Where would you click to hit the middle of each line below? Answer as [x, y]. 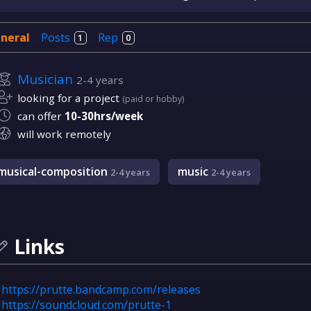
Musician [45, 79]
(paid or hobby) [153, 99]
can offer [41, 116]
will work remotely [64, 134]
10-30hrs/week [104, 116]
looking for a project [70, 98]
